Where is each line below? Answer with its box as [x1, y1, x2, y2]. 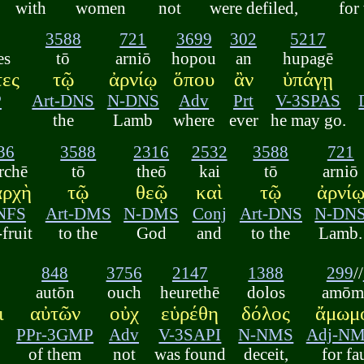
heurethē [160, 282, 220, 301]
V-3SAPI [158, 324, 222, 344]
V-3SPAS [275, 91, 341, 110]
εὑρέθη [161, 301, 219, 324]
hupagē [283, 49, 334, 68]
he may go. [270, 110, 346, 130]
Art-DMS [45, 203, 111, 223]
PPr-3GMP [16, 324, 94, 344]
